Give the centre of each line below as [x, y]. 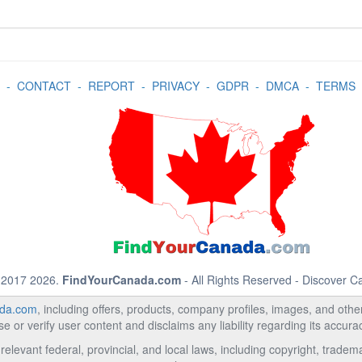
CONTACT [44, 86]
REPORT [111, 86]
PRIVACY [175, 86]
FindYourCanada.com [121, 280]
